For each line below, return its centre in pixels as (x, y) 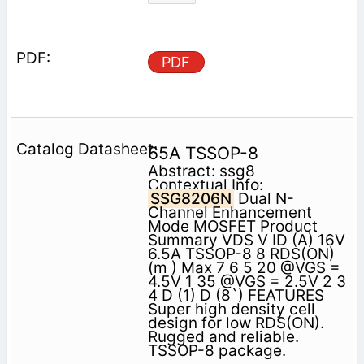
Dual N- (264, 199)
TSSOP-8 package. (217, 351)
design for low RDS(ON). (236, 323)
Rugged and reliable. (223, 337)
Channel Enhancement (230, 213)
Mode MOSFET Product (232, 227)
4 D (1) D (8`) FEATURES (236, 296)
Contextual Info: (205, 185)
